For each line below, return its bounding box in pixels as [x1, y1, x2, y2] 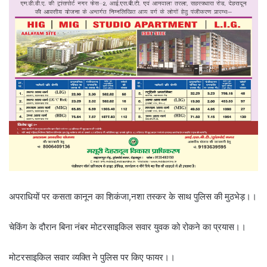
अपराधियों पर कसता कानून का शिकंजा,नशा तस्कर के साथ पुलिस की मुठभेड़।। [9, 191, 257, 203]
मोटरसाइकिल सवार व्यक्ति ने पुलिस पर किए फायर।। [9, 252, 175, 263]
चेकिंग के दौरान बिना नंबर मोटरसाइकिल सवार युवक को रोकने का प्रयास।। [9, 221, 246, 233]
